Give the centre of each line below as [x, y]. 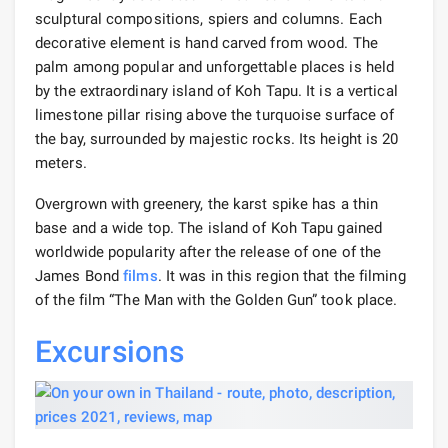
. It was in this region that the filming [281, 275]
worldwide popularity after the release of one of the [208, 251]
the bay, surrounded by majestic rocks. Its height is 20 [217, 138]
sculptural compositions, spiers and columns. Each [208, 18]
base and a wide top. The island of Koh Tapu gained [209, 227]
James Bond [79, 275]
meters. [61, 162]
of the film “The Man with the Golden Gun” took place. [216, 299]
